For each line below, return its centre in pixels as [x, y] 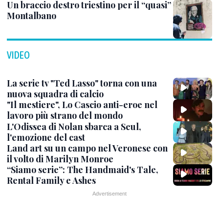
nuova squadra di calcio [55, 94]
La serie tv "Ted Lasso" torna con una [82, 83]
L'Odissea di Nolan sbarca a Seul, [74, 126]
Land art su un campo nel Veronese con [87, 148]
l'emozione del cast [46, 137]
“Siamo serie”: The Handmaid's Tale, [83, 170]
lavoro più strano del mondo [65, 116]
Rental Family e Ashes [51, 180]
